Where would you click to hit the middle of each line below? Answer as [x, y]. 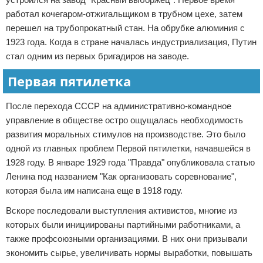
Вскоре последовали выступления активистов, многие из [122, 210]
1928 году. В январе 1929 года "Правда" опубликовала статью [130, 162]
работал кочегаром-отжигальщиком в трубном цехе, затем [124, 14]
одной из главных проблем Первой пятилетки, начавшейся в [128, 148]
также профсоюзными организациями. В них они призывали [127, 239]
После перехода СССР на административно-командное [119, 106]
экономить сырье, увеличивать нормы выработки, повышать [129, 253]
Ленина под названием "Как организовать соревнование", [121, 176]
